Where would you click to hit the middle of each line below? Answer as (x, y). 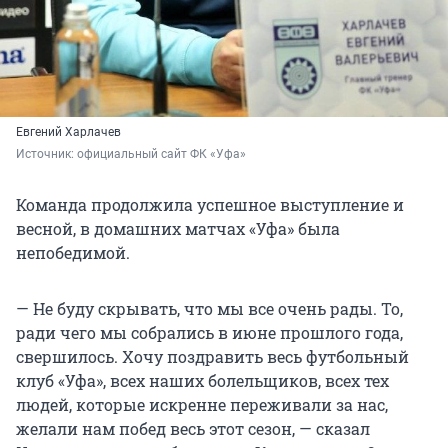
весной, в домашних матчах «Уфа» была (178, 229)
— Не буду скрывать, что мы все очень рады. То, (209, 309)
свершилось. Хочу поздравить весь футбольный (212, 357)
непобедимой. (73, 253)
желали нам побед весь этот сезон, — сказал (193, 429)
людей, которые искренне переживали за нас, (202, 405)
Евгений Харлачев (68, 132)
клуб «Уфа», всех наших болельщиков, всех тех (202, 381)
